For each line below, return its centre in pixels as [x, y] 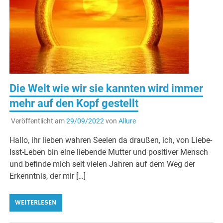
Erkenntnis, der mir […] [48, 176]
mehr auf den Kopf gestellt [74, 104]
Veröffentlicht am [38, 121]
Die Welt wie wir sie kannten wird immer [107, 89]
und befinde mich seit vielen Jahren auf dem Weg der [103, 164]
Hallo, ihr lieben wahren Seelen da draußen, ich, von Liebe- [111, 140]
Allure [127, 121]
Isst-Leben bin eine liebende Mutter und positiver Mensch [109, 152]
